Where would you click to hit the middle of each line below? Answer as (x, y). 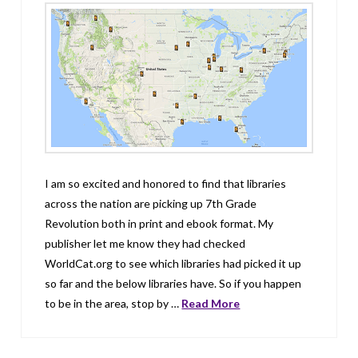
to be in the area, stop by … (113, 304)
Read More (211, 304)
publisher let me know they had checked (145, 244)
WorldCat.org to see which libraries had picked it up (173, 264)
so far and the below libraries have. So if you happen (173, 284)
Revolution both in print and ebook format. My (159, 224)
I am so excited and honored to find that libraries (166, 184)
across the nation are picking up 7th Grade (151, 204)
